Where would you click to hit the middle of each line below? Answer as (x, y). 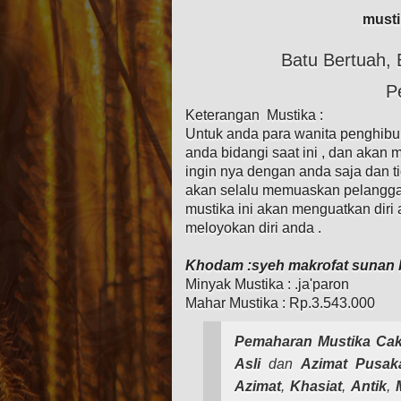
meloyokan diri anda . (255, 228)
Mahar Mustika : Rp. (248, 303)
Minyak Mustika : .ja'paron (267, 285)
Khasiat (316, 387)
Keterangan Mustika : (254, 115)
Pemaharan (273, 342)
